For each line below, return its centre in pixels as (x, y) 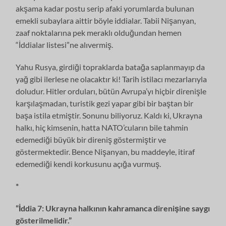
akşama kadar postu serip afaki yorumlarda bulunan (105, 8)
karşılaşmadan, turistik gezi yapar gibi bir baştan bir (105, 103)
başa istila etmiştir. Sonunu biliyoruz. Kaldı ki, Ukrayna (109, 115)
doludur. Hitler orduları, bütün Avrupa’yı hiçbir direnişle (111, 91)
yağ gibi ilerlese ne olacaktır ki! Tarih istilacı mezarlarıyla (111, 79)
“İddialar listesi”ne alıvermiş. (65, 44)
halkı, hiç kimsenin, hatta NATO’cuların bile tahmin (102, 127)
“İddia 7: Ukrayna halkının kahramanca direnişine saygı (113, 208)
